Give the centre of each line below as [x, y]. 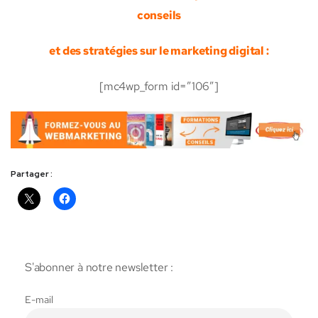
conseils [159, 16]
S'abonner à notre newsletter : [100, 267]
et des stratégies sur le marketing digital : [159, 51]
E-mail [39, 299]
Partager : [32, 174]
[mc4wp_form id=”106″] [159, 87]
